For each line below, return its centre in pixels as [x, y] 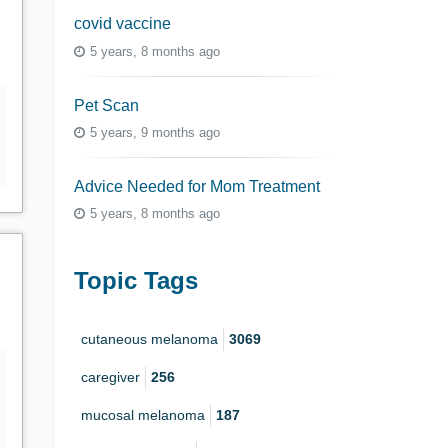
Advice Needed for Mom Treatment [197, 187]
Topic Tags [136, 281]
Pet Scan [106, 105]
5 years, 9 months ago [155, 133]
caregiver [110, 376]
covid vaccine [122, 24]
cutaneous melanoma [149, 338]
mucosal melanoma [143, 414]
